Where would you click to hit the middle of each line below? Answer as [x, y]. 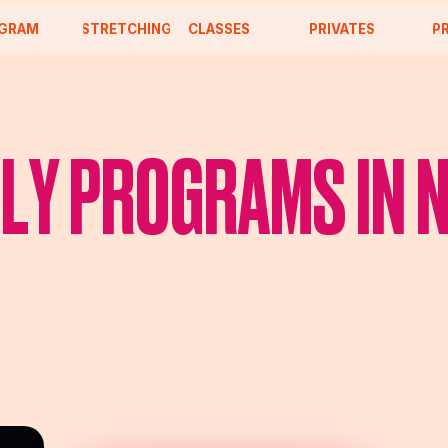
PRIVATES [257, 26]
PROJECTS [371, 26]
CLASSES [147, 25]
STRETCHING [65, 26]
